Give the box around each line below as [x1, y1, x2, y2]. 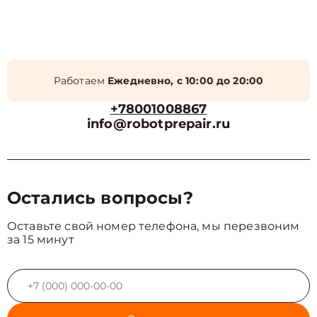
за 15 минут [7, 233, 74, 246]
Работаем [53, 74, 108, 87]
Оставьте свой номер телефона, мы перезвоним [7, 219, 300, 233]
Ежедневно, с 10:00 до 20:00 [108, 74, 264, 87]
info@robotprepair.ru [87, 116, 230, 132]
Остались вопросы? [7, 188, 194, 208]
